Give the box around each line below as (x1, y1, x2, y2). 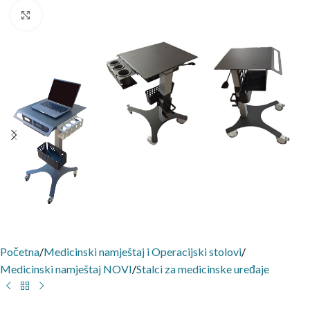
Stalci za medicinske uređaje (136, 262, 269, 275)
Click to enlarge (41, 8, 115, 21)
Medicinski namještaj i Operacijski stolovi (44, 245, 241, 258)
